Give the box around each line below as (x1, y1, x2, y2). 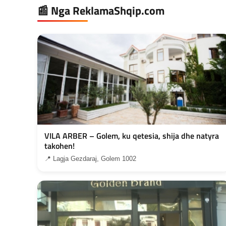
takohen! (44, 139, 75, 152)
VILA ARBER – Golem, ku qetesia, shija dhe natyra (44, 129, 219, 142)
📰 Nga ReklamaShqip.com (37, 2, 164, 19)
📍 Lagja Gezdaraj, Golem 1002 (44, 154, 136, 162)
